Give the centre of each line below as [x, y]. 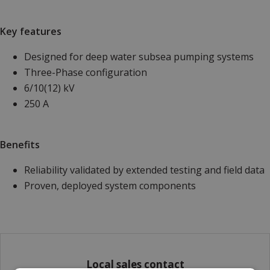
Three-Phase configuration [86, 72]
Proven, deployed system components [110, 185]
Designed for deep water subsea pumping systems [139, 56]
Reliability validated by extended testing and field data [144, 170]
